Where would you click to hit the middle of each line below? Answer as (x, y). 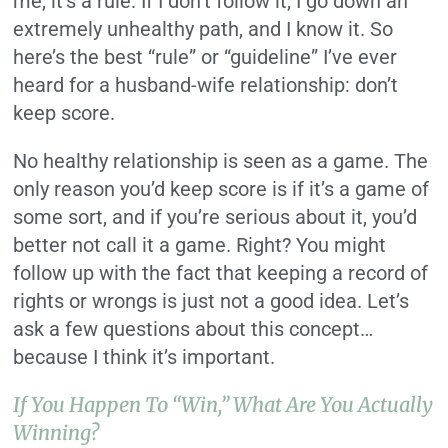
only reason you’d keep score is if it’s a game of (221, 189)
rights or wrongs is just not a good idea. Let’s (211, 301)
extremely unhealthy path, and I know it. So (203, 29)
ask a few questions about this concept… (193, 329)
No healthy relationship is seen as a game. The (221, 161)
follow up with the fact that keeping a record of (221, 273)
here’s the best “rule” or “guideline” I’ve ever (205, 57)
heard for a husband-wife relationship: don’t (206, 85)
